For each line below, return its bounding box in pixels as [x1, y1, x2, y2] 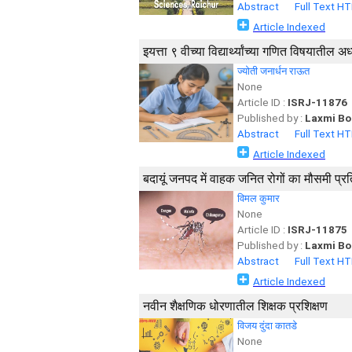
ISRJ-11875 [288, 224, 347, 236]
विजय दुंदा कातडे [237, 320, 297, 332]
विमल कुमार [237, 192, 280, 204]
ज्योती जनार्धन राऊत [237, 65, 310, 77]
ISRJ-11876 [288, 97, 347, 108]
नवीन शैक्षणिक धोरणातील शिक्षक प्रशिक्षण [143, 299, 328, 313]
